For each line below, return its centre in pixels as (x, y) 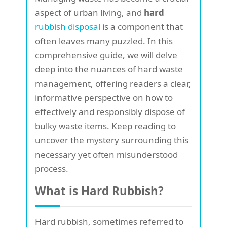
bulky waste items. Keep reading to (105, 126)
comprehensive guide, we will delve (106, 55)
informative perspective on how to (104, 98)
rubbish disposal (68, 27)
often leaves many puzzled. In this (104, 41)
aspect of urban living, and (89, 12)
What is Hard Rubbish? (99, 191)
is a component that (142, 27)
